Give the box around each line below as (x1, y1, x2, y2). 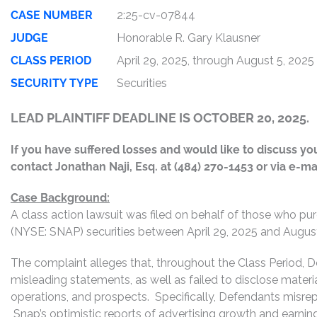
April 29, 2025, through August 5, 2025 (117, 54, 314, 67)
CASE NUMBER (11, 8, 93, 22)
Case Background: (11, 191, 110, 204)
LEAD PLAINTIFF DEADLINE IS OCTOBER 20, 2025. (11, 110, 309, 125)
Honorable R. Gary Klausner (117, 31, 260, 45)
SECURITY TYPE (11, 76, 98, 90)
